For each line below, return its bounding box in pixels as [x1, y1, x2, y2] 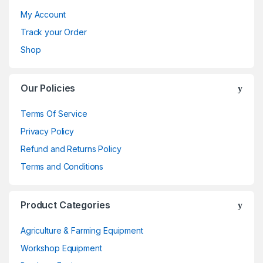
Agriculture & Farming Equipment [21, 225, 143, 235]
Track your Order [21, 26, 87, 37]
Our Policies [21, 82, 76, 94]
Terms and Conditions [21, 161, 104, 171]
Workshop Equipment [21, 242, 102, 253]
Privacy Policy [21, 126, 75, 136]
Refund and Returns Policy [21, 143, 122, 154]
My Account [21, 9, 66, 19]
